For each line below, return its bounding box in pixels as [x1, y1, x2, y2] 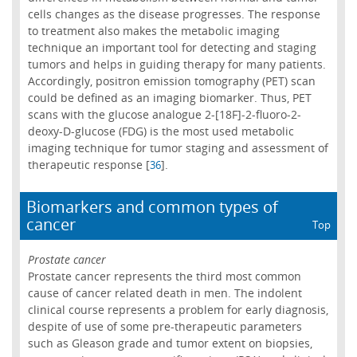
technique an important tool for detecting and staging [27, 39, 316, 55]
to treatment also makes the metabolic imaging [27, 22, 280, 38]
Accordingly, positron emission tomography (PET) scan [27, 73, 316, 88]
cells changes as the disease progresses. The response [27, 6, 320, 22]
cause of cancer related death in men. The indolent [27, 284, 302, 300]
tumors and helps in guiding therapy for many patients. [27, 56, 326, 72]
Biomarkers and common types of [25, 196, 278, 218]
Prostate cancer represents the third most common [27, 268, 301, 284]
